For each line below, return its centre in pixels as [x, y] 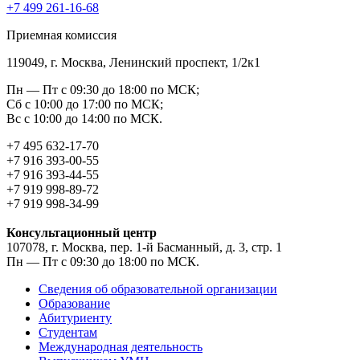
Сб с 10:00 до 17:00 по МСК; [85, 104]
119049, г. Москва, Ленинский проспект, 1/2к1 [133, 62]
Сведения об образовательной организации [158, 288]
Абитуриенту [75, 317]
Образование [74, 303]
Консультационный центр [82, 232]
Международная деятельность [121, 346]
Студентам [68, 332]
